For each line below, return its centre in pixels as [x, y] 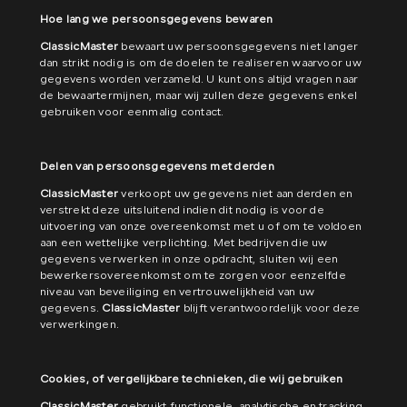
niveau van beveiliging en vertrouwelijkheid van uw [177, 293]
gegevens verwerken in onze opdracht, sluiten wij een [189, 260]
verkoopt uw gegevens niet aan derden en [236, 194]
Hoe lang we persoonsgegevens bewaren [157, 20]
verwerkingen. [80, 325]
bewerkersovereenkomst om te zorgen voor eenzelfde [193, 276]
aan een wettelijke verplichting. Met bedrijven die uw [184, 243]
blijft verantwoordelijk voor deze [270, 309]
